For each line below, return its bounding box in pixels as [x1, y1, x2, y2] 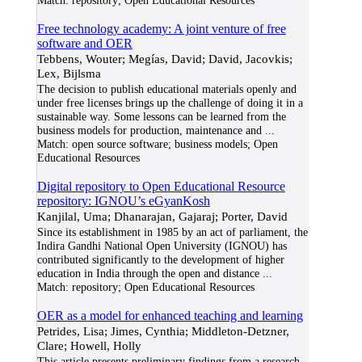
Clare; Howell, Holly [36, 339, 141, 352]
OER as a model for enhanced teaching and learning [36, 309, 303, 322]
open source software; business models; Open [68, 137, 278, 150]
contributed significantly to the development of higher [36, 253, 284, 266]
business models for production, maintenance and [36, 124, 262, 137]
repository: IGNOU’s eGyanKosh [36, 194, 210, 208]
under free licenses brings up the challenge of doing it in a [36, 96, 303, 109]
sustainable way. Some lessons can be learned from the [36, 110, 286, 123]
